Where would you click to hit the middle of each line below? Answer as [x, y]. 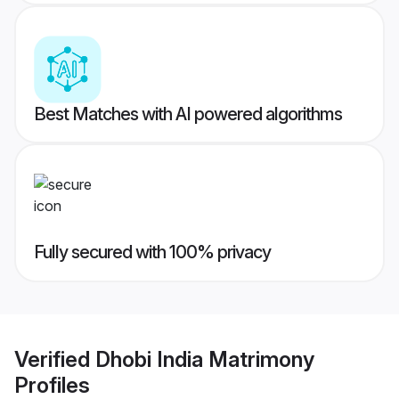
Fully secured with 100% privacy [152, 252]
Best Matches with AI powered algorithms [188, 114]
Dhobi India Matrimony [205, 359]
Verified [55, 359]
